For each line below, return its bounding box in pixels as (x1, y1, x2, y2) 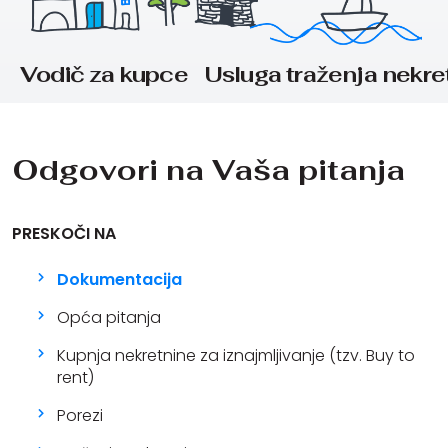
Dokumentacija (56, 267, 182, 291)
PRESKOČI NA (12, 221, 116, 245)
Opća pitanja (56, 305, 161, 329)
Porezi (56, 403, 103, 427)
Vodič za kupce (20, 59, 188, 88)
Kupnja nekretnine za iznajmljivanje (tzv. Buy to (56, 343, 415, 367)
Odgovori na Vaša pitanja (12, 150, 405, 188)
